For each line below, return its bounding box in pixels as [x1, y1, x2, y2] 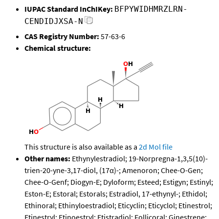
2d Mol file [139, 142, 173, 152]
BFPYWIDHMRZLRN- [114, 4, 188, 14]
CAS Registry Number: [24, 31, 99, 42]
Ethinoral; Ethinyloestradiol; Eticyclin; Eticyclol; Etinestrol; [24, 200, 212, 211]
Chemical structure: [24, 43, 91, 53]
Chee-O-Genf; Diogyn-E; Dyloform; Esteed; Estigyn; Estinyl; [24, 177, 213, 187]
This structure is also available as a [24, 142, 139, 152]
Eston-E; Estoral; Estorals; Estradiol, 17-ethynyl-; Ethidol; [24, 189, 207, 199]
